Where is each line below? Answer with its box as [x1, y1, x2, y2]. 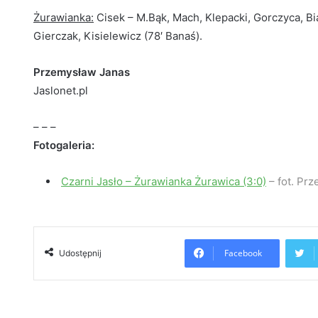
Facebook [224, 247, 263, 260]
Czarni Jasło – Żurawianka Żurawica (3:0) [61, 175, 266, 189]
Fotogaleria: [33, 138, 94, 153]
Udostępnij [59, 248, 102, 259]
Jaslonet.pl [33, 84, 88, 98]
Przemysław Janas [33, 65, 130, 79]
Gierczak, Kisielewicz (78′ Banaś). [33, 29, 202, 43]
